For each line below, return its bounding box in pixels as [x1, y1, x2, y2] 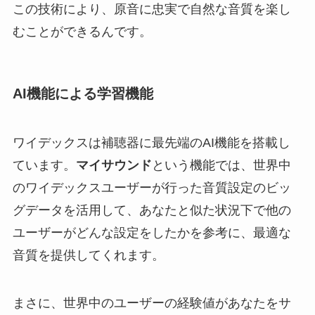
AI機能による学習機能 [12, 86, 153, 102]
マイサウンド [75, 157, 152, 172]
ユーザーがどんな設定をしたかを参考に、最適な [12, 225, 291, 240]
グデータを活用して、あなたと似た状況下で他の [12, 202, 291, 217]
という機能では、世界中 [151, 157, 291, 172]
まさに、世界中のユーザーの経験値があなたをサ [12, 295, 291, 310]
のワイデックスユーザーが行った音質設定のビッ [12, 180, 291, 195]
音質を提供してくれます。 [12, 247, 165, 262]
